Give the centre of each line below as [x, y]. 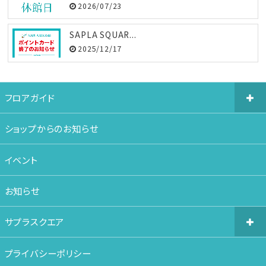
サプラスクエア [34, 222]
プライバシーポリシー [48, 253]
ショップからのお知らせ [51, 129]
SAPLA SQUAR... [103, 35]
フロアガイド [30, 97]
